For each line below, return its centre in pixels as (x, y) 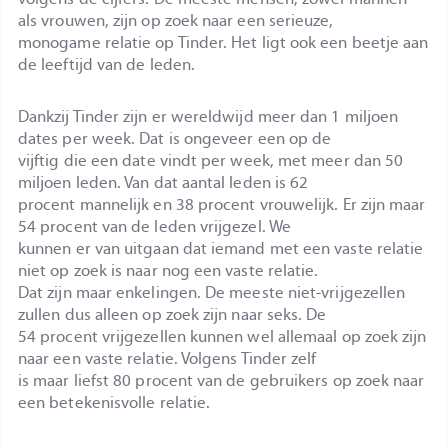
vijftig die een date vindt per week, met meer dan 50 (211, 160)
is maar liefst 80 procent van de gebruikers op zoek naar (221, 380)
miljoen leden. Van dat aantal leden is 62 (163, 182)
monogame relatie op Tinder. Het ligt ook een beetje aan (223, 42)
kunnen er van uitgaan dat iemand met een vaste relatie (221, 248)
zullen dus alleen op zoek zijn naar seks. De (172, 314)
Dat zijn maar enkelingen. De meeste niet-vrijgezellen (212, 292)
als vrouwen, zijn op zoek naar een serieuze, (176, 20)
